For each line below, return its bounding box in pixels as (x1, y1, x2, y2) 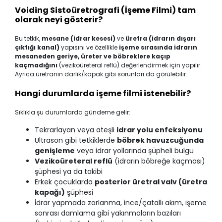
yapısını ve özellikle (59, 43, 119, 52)
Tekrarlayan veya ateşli (35, 124, 116, 135)
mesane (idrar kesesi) (42, 34, 115, 43)
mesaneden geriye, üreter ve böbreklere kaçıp (15, 52, 170, 60)
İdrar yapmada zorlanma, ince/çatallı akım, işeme (35, 197, 207, 208)
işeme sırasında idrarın (119, 43, 197, 52)
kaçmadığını (15, 60, 57, 69)
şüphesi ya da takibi (35, 166, 103, 176)
